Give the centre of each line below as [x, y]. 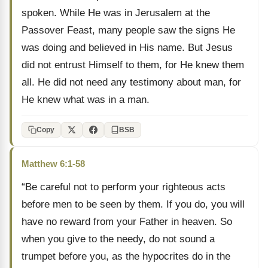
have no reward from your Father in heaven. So [127, 222]
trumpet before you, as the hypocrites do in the [126, 256]
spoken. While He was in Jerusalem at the [116, 13]
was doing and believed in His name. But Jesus [127, 48]
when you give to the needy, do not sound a [118, 239]
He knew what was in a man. [86, 100]
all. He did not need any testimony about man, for [131, 82]
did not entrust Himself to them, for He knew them [133, 65]
